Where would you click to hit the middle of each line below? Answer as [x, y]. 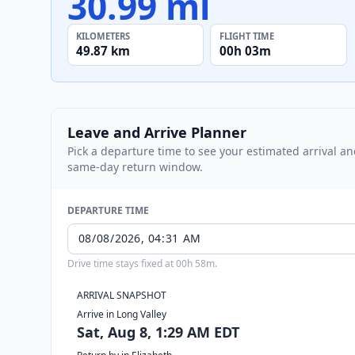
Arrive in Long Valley [122, 314]
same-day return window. [135, 166]
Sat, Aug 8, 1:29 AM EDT [158, 332]
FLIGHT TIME [246, 36]
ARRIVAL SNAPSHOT [122, 295]
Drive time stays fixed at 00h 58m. [142, 263]
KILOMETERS [103, 36]
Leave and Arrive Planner [157, 132]
